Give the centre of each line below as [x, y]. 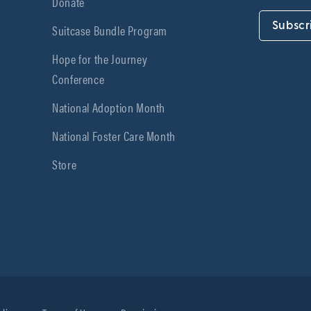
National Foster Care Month [114, 135]
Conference [78, 78]
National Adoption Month [109, 107]
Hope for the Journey [100, 58]
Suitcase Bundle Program [110, 30]
